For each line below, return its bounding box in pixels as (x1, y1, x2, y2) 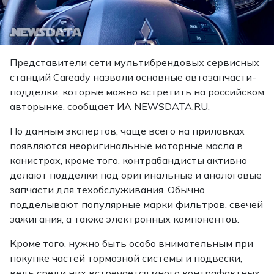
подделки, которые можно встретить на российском (10, 85, 264, 98)
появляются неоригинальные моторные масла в (10, 139, 243, 152)
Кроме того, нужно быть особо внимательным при (10, 237, 253, 250)
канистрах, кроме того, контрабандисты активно (10, 154, 247, 166)
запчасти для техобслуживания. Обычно (10, 183, 205, 196)
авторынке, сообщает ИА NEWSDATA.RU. (10, 100, 210, 113)
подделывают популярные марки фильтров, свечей (10, 198, 263, 210)
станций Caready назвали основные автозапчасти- (10, 70, 256, 83)
